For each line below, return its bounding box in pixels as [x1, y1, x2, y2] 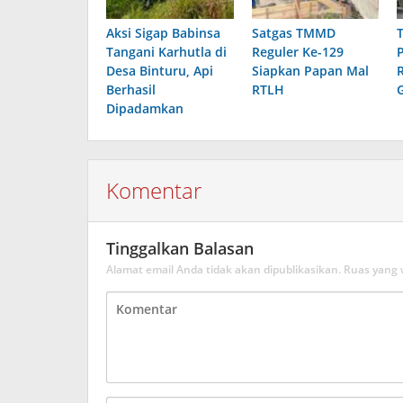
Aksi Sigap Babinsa [106, 24, 220, 42]
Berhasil [106, 81, 156, 99]
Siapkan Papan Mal [251, 62, 369, 80]
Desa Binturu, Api [106, 62, 213, 80]
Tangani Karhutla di [106, 43, 227, 61]
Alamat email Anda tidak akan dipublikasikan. [106, 262, 341, 278]
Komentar [106, 175, 201, 206]
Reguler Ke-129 [251, 43, 344, 61]
